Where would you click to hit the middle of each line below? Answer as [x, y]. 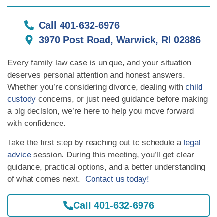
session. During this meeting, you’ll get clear [113, 155]
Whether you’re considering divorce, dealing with [96, 87]
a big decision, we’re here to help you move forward [101, 111]
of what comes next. [46, 179]
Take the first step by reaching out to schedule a [95, 142]
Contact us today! [117, 179]
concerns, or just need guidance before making [122, 99]
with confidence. [37, 124]
